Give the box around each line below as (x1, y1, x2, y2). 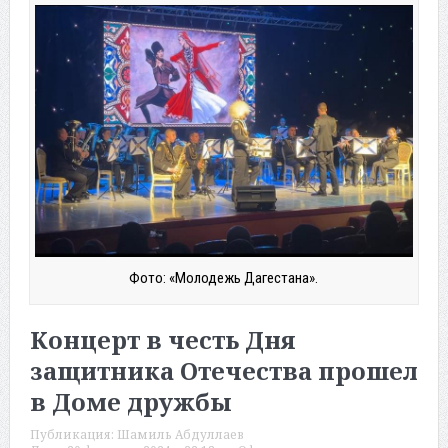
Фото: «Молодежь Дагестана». (129, 269, 319, 288)
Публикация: (29, 426, 117, 444)
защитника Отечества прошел (29, 354, 418, 388)
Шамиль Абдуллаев (116, 426, 244, 444)
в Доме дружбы (29, 385, 232, 419)
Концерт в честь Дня (29, 323, 296, 357)
